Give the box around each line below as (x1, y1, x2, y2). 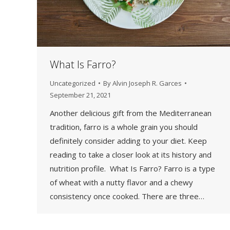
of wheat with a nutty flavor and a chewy (50, 177, 193, 187)
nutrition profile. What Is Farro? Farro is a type (50, 163, 215, 174)
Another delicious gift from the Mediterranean (50, 107, 212, 118)
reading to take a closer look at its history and (50, 149, 212, 160)
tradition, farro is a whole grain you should (50, 121, 198, 132)
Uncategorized (50, 78, 95, 88)
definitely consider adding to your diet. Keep (50, 135, 207, 146)
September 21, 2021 (50, 90, 111, 100)
